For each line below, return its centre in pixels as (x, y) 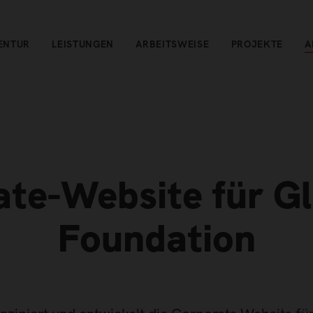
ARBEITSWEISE (173, 44)
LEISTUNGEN (83, 44)
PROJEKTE (257, 44)
